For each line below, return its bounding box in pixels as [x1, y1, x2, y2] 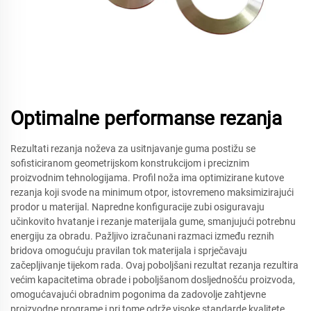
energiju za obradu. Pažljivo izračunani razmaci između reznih [10, 230, 274, 242]
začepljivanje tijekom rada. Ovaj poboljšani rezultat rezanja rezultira [10, 260, 299, 271]
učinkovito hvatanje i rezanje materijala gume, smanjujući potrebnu [10, 216, 296, 227]
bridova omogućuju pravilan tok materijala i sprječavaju [10, 245, 247, 256]
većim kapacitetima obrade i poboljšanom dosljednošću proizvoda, [10, 274, 295, 285]
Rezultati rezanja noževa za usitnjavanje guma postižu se [10, 143, 255, 154]
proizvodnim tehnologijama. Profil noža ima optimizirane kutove [10, 172, 284, 183]
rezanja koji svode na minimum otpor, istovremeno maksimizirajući [10, 187, 294, 198]
